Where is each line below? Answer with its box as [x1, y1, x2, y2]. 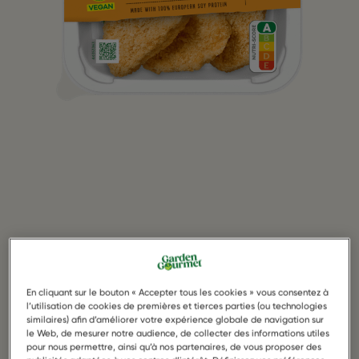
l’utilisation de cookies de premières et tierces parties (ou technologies [26, 300, 328, 312]
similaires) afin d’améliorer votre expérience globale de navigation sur [26, 313, 325, 325]
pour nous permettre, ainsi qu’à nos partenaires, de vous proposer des [26, 341, 322, 353]
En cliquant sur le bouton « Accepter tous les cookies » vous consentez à [26, 286, 329, 298]
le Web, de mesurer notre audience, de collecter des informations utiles [26, 327, 330, 339]
